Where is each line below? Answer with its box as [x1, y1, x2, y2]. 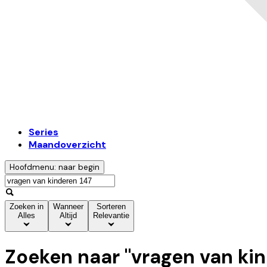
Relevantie [93, 211, 129, 221]
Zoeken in [10, 202, 44, 212]
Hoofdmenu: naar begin [10, 162, 100, 173]
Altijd [60, 211, 77, 221]
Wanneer [53, 202, 83, 212]
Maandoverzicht [29, 138, 106, 151]
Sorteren [97, 202, 126, 212]
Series [29, 126, 58, 139]
